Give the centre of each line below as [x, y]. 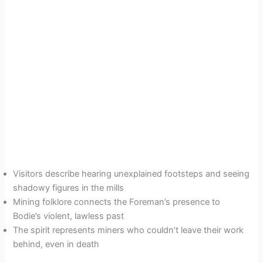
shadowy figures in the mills [69, 188]
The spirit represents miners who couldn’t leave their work [129, 230]
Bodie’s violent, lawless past [69, 216]
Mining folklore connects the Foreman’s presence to [117, 202]
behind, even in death [56, 245]
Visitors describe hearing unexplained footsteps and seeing [131, 174]
